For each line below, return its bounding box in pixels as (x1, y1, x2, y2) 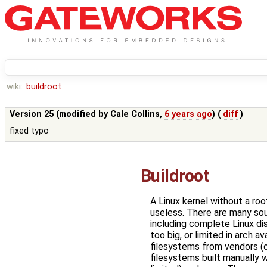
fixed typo (10, 126, 49, 136)
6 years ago (164, 109, 213, 120)
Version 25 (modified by (10, 109, 111, 120)
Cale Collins (110, 109, 160, 120)
